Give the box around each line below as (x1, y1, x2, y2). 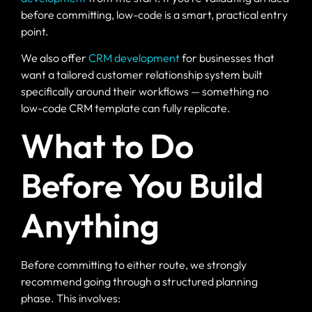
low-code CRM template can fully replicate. (21, 101, 231, 115)
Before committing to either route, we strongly (21, 258, 247, 272)
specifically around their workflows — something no (21, 84, 269, 98)
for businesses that (180, 51, 274, 65)
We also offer (21, 51, 88, 65)
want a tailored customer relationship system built (21, 68, 263, 81)
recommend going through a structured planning (21, 274, 258, 289)
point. (21, 24, 49, 38)
